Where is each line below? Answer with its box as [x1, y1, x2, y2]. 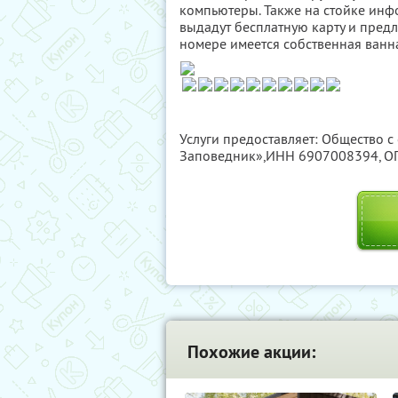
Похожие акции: [187, 340, 315, 363]
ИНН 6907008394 [266, 147, 378, 164]
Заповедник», [179, 147, 266, 164]
